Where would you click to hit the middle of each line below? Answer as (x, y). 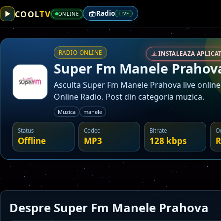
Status (26, 130)
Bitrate (158, 130)
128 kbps (168, 141)
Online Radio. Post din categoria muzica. (129, 97)
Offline (32, 141)
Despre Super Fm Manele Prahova (109, 207)
